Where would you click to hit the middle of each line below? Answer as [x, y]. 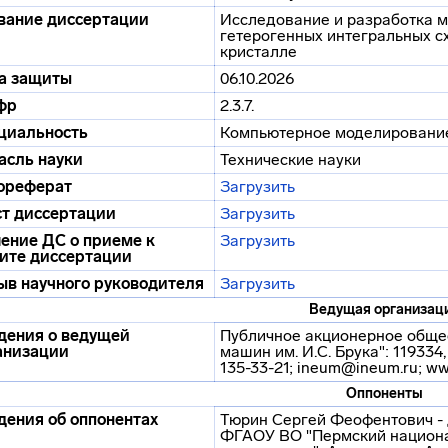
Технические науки [290, 159]
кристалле [258, 51]
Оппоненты [384, 393]
